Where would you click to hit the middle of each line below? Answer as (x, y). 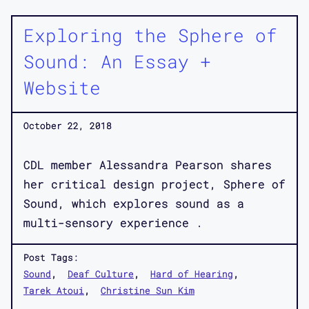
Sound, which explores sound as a (134, 203)
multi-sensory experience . (113, 222)
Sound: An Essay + (117, 61)
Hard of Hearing (192, 273)
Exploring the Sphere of (150, 35)
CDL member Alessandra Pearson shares (148, 164)
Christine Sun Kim (148, 290)
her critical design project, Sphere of (154, 183)
